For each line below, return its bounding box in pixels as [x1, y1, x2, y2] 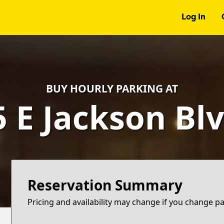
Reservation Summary [27, 175, 183, 194]
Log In [181, 13, 205, 21]
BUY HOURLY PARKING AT [46, 81, 178, 95]
